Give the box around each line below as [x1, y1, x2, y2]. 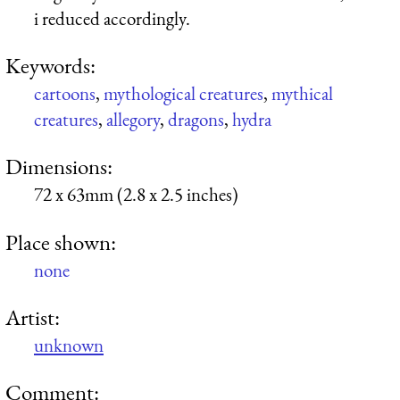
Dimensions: [5, 152, 112, 181]
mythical [271, 80, 333, 105]
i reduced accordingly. [34, 5, 190, 30]
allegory [106, 106, 160, 131]
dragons [168, 106, 224, 131]
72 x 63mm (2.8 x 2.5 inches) [34, 182, 238, 207]
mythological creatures [104, 80, 263, 105]
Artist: [5, 302, 60, 331]
